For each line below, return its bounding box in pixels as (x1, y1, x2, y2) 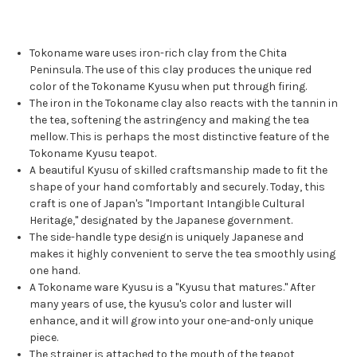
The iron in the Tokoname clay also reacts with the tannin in (29, 96, 339, 111)
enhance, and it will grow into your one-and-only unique (29, 314, 314, 328)
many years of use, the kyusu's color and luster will (29, 297, 292, 312)
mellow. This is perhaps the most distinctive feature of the (29, 130, 330, 144)
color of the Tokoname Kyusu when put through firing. (29, 80, 308, 94)
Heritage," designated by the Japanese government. (29, 214, 293, 228)
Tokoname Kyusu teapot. (29, 147, 157, 161)
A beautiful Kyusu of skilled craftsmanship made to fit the (29, 163, 328, 178)
